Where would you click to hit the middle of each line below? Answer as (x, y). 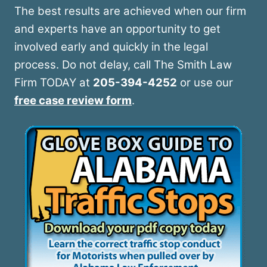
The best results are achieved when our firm (130, 11)
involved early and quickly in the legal (111, 47)
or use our (205, 83)
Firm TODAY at (54, 83)
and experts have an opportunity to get (117, 29)
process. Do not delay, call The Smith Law (123, 65)
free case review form (73, 101)
